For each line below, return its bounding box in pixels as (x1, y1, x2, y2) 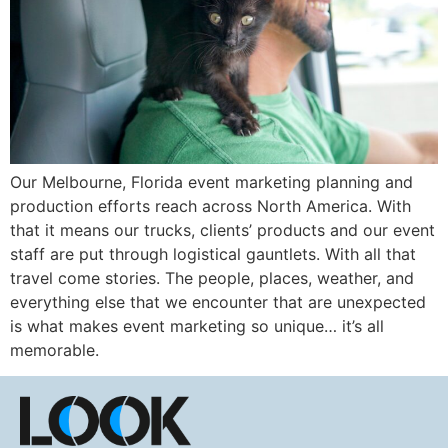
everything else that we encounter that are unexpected (10, 291, 426, 312)
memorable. (10, 339, 99, 360)
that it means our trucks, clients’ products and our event (10, 219, 435, 240)
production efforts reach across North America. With (10, 195, 411, 216)
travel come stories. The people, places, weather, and (10, 267, 414, 288)
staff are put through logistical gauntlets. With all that (10, 243, 416, 264)
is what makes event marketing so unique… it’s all (10, 315, 384, 336)
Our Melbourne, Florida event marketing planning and (10, 171, 413, 192)
